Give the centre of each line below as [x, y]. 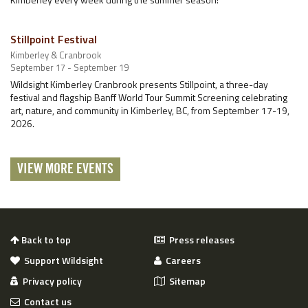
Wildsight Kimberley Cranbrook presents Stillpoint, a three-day [139, 84]
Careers [181, 260]
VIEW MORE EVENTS [65, 169]
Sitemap [185, 280]
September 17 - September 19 [69, 67]
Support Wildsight [62, 260]
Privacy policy [50, 280]
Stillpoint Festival [54, 39]
